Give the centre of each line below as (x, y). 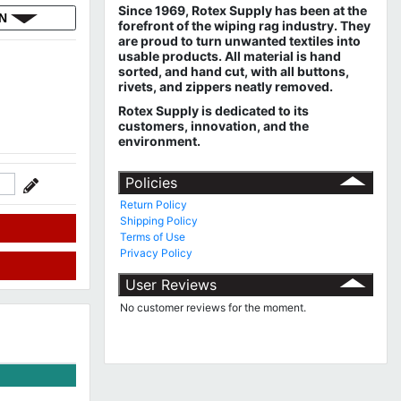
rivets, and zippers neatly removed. (226, 86)
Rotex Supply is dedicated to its (213, 110)
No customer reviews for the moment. (213, 307)
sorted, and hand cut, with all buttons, (233, 71)
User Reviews (171, 284)
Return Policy (154, 204)
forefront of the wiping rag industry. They (244, 25)
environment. (159, 141)
